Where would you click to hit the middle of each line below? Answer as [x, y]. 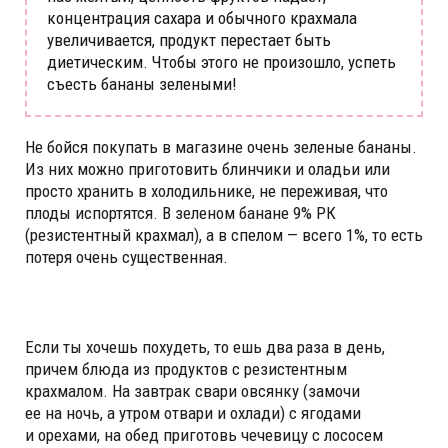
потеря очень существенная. [126, 256]
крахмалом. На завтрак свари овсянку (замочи [192, 390]
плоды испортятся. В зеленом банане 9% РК [180, 212]
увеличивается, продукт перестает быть [189, 39]
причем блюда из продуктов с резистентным [186, 368]
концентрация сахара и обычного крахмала [202, 17]
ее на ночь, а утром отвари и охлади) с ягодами [193, 412]
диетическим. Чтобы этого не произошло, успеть [221, 61]
